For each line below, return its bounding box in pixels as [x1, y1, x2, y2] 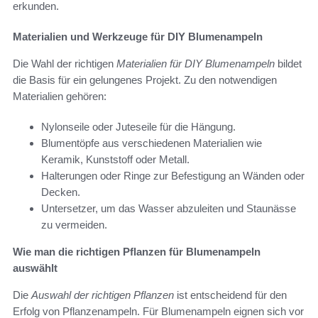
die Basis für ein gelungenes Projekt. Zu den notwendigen [13, 73, 277, 86]
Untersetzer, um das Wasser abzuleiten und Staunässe [41, 202, 296, 214]
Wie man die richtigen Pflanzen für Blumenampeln [13, 245, 261, 258]
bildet [275, 57, 302, 70]
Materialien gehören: [13, 89, 106, 102]
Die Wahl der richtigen [13, 57, 116, 70]
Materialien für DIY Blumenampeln [116, 57, 275, 70]
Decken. [41, 185, 80, 198]
